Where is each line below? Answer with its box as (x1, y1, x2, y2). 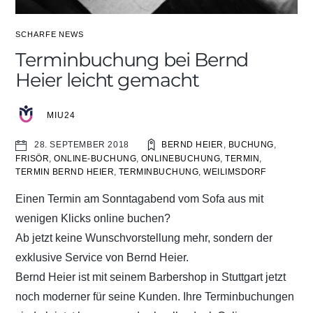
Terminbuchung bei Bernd (15, 48, 249, 71)
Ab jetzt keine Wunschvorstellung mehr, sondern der (15, 232, 273, 245)
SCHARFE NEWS (15, 29, 84, 38)
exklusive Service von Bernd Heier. (15, 252, 189, 264)
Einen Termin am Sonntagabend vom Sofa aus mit (15, 193, 264, 205)
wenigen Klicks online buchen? (15, 212, 171, 225)
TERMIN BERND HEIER (15, 166, 115, 177)
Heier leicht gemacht (15, 68, 199, 92)
